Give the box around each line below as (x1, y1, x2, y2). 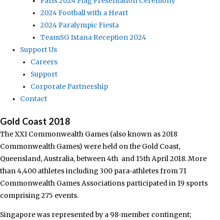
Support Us (20, 45, 57, 54)
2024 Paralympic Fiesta (40, 21, 119, 29)
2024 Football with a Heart (40, 8, 129, 17)
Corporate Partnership (30, 82, 108, 91)
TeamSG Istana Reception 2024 (40, 33, 147, 42)
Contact (20, 94, 48, 103)
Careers (30, 57, 57, 66)
